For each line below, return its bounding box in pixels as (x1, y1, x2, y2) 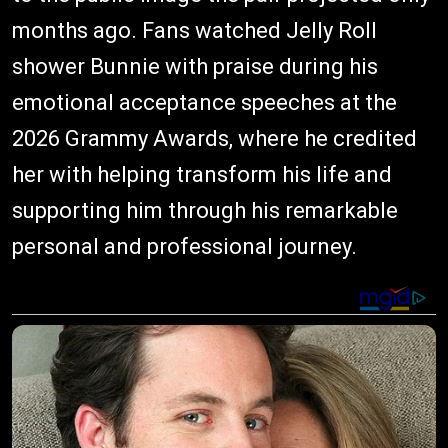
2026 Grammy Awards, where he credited (12, 126, 417, 152)
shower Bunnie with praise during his (12, 54, 378, 80)
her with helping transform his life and (12, 162, 392, 188)
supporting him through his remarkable (12, 198, 398, 224)
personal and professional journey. (12, 234, 357, 260)
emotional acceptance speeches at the (12, 90, 397, 116)
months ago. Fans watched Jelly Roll (12, 18, 377, 44)
